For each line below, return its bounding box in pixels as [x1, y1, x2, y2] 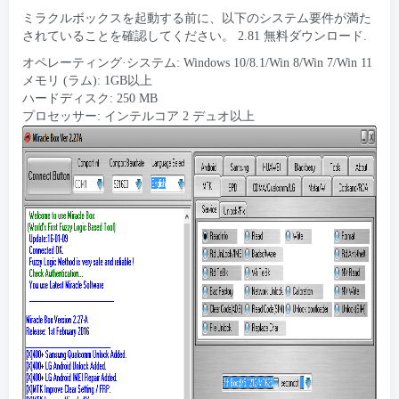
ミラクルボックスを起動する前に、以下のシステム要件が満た [22, 12, 371, 25]
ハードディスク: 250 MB [22, 92, 158, 105]
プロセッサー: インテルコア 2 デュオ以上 [22, 110, 255, 123]
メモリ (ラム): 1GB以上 [22, 74, 152, 87]
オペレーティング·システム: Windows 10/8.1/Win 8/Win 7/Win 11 [22, 56, 372, 69]
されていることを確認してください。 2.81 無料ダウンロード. [22, 29, 367, 43]
